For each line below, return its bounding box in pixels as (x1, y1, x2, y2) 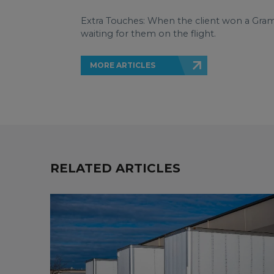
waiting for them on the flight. (81, 28, 216, 39)
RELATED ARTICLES (50, 161, 180, 176)
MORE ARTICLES (90, 61, 155, 70)
